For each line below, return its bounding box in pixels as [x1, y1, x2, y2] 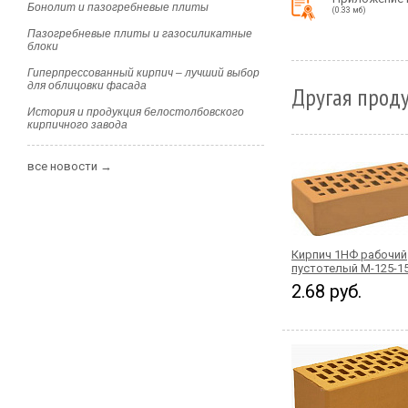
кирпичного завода [27, 118, 127, 131]
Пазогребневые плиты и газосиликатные [27, 27, 252, 40]
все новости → [27, 159, 112, 173]
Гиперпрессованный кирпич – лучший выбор [27, 66, 260, 79]
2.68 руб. [291, 280, 362, 302]
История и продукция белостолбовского [27, 106, 244, 118]
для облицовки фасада [27, 79, 147, 92]
